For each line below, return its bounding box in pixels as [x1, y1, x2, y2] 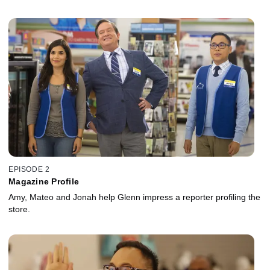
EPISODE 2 [8, 165, 50, 174]
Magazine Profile [8, 177, 79, 187]
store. [8, 204, 30, 215]
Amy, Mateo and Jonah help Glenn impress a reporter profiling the [8, 192, 260, 202]
